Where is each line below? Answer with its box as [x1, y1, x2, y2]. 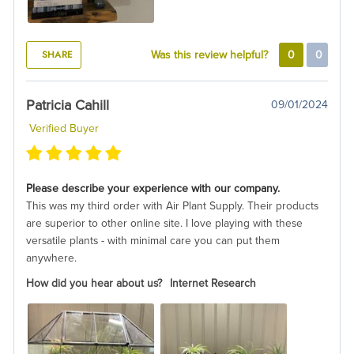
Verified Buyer [26, 121, 99, 135]
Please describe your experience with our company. [26, 181, 280, 195]
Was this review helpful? [151, 47, 271, 62]
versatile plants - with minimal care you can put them [26, 233, 280, 247]
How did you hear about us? [26, 276, 162, 290]
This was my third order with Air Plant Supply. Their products [26, 198, 318, 213]
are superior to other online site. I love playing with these [26, 216, 303, 230]
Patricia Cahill [26, 96, 109, 114]
